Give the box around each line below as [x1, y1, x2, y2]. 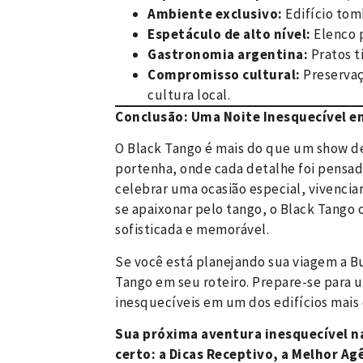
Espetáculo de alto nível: [147, 24, 311, 43]
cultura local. [147, 85, 230, 104]
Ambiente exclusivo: [147, 4, 283, 23]
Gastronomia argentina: [147, 45, 308, 63]
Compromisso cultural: [147, 65, 301, 83]
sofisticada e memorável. [115, 220, 269, 239]
